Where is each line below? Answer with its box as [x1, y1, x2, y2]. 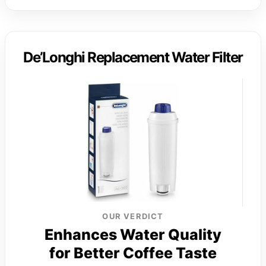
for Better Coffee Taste [49, 243, 217, 262]
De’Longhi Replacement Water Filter [23, 48, 243, 66]
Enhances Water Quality [45, 225, 221, 243]
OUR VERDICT [102, 211, 164, 221]
